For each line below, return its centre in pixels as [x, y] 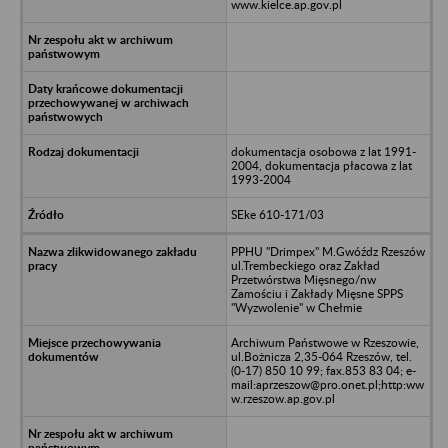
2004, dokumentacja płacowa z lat [321, 165]
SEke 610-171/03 [277, 214]
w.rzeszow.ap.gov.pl [282, 398]
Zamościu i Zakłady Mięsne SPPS [316, 293]
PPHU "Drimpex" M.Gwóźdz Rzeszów [327, 251]
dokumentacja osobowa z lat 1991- [323, 151]
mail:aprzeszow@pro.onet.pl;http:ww [327, 384]
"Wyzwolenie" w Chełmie [296, 307]
